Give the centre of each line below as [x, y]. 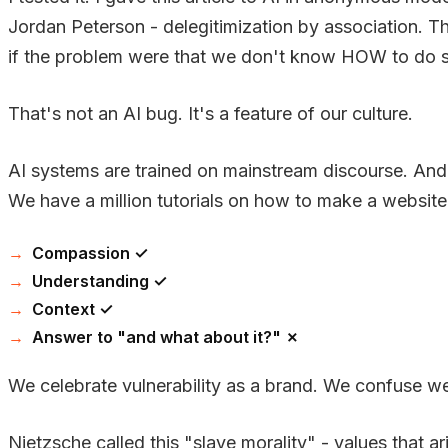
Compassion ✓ [90, 252]
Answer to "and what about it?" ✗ [165, 336]
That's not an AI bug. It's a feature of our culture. [210, 113]
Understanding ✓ [99, 280]
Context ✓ [72, 308]
